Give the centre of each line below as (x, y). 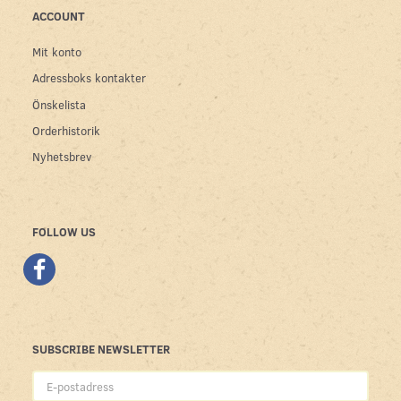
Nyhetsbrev (62, 157)
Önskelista (59, 104)
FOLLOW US (64, 232)
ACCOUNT (59, 16)
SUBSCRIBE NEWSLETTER (101, 349)
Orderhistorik (66, 131)
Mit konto (57, 52)
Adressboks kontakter (89, 78)
